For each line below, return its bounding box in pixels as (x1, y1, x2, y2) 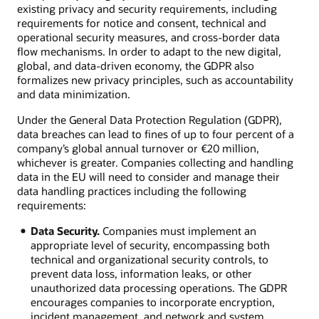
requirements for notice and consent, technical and (17, 15, 266, 30)
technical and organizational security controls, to (30, 252, 268, 267)
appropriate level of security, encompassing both (30, 238, 270, 253)
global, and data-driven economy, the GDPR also (17, 58, 254, 73)
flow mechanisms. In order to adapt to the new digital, (17, 43, 281, 58)
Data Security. (30, 224, 100, 239)
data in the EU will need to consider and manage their (17, 169, 280, 184)
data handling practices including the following (17, 184, 246, 199)
